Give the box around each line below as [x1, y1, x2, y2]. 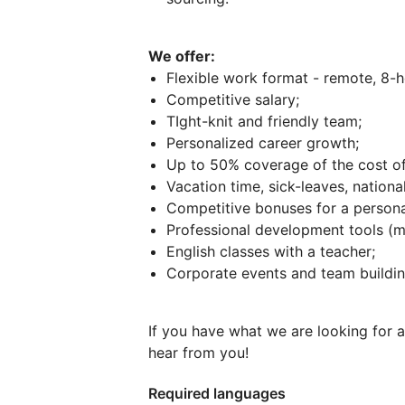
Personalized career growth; [166, 134, 359, 152]
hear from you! [148, 344, 249, 362]
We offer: [148, 47, 215, 65]
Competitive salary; [166, 90, 299, 108]
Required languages [148, 384, 286, 402]
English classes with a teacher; [166, 242, 375, 260]
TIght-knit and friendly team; [166, 112, 362, 130]
